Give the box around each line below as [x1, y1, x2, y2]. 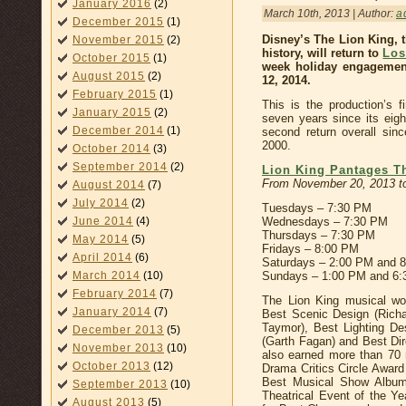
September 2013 [72, 378, 168, 391]
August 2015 [72, 70, 145, 82]
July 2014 [72, 197, 129, 209]
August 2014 [72, 179, 145, 191]
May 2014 [72, 233, 129, 246]
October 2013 [72, 360, 150, 372]
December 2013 [72, 324, 164, 336]
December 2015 [72, 15, 164, 28]
